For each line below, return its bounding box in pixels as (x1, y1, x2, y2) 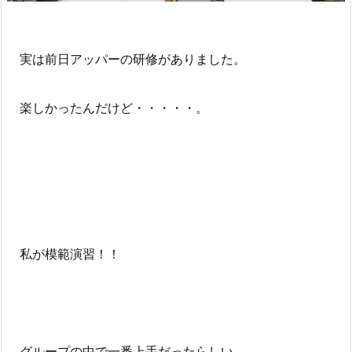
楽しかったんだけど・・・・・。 (7, 99, 208, 115)
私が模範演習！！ (7, 245, 120, 262)
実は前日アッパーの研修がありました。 (7, 50, 246, 67)
